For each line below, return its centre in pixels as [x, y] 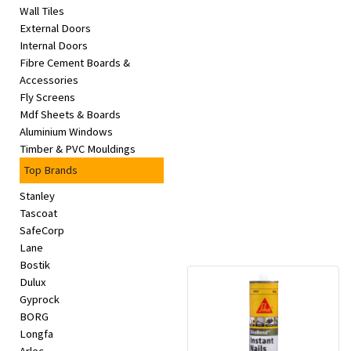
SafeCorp [42, 231]
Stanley [37, 196]
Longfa [36, 334]
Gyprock [40, 300]
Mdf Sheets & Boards [70, 115]
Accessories [49, 80]
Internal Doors [54, 46]
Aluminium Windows [66, 132]
